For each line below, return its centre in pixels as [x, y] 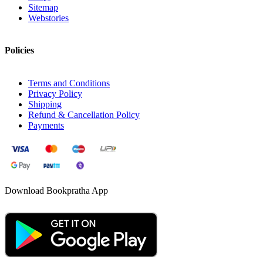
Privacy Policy [55, 93]
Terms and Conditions [69, 83]
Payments [46, 125]
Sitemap [43, 7]
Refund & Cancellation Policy [84, 114]
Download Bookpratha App [56, 190]
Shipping [45, 104]
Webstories [48, 18]
